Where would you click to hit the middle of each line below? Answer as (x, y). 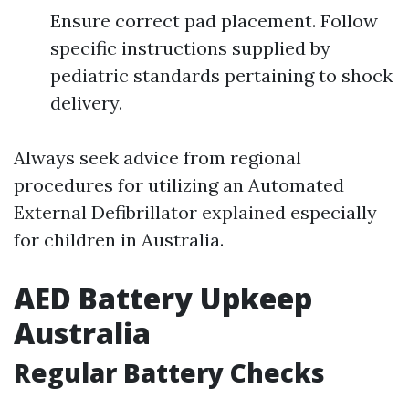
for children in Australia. (119, 240)
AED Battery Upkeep (163, 298)
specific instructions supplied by (190, 48)
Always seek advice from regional (157, 157)
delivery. (86, 103)
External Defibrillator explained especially (195, 212)
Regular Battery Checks (169, 372)
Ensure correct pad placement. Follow (214, 21)
